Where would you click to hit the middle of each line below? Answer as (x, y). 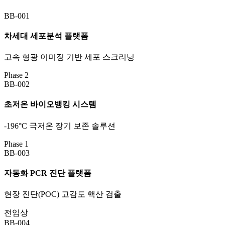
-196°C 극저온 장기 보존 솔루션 (60, 126)
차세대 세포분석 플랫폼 (46, 36)
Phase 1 (16, 144)
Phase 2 (16, 75)
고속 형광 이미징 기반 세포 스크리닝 (69, 57)
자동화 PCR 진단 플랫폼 (48, 173)
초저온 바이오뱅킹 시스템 (50, 104)
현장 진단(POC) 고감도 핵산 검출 (63, 194)
